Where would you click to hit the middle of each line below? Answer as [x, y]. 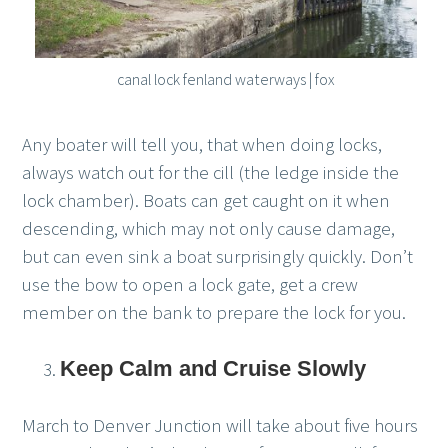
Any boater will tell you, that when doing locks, [202, 145]
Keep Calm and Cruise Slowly [212, 369]
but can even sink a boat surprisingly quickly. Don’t [218, 257]
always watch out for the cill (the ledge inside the [211, 173]
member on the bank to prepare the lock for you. [214, 313]
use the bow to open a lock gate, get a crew [190, 285]
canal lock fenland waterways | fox [225, 79]
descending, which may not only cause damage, [209, 229]
